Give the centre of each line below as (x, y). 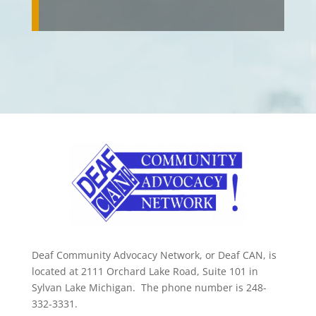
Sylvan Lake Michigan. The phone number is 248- (149, 287)
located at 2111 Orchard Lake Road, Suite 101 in (145, 271)
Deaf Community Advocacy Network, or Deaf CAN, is (154, 255)
